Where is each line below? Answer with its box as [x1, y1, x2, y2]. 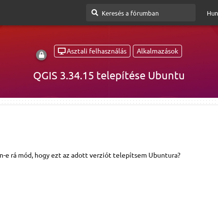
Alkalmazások [137, 46, 178, 55]
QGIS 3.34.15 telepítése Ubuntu [33, 68, 185, 81]
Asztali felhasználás [67, 46, 127, 55]
